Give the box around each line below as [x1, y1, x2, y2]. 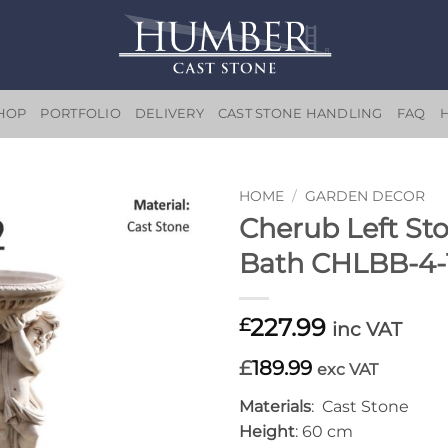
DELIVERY [134, 106, 204, 121]
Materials [239, 396, 311, 416]
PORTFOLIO [40, 106, 121, 121]
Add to [144, 237, 192, 256]
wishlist [141, 255, 195, 274]
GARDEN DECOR [305, 188, 426, 204]
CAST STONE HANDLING [217, 106, 383, 121]
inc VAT [332, 316, 402, 341]
